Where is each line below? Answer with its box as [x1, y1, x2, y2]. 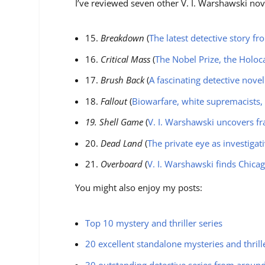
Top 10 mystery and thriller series [85, 216, 223, 229]
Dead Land [101, 137, 143, 149]
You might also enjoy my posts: [75, 182, 203, 194]
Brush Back [101, 74, 145, 86]
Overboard [101, 158, 143, 170]
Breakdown [101, 32, 147, 44]
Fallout [101, 95, 128, 107]
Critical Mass [101, 53, 151, 65]
